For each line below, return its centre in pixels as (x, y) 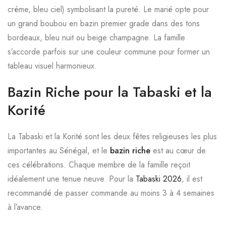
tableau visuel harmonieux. (52, 66)
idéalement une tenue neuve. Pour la (72, 179)
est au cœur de (178, 151)
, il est (192, 179)
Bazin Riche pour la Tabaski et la (110, 92)
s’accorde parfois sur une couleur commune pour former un (109, 52)
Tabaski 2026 (159, 179)
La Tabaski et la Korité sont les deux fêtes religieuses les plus (112, 136)
